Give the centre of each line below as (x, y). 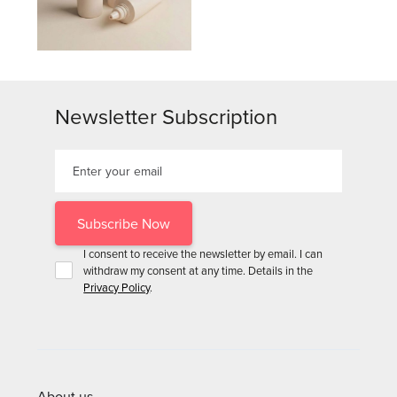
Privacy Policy (117, 287)
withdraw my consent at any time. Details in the (198, 270)
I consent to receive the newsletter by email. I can (203, 253)
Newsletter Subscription (167, 116)
